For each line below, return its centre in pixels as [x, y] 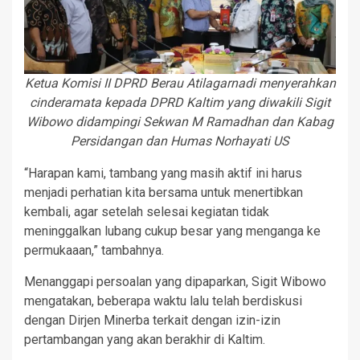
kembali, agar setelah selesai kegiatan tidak [147, 211]
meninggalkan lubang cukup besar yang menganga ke [172, 231]
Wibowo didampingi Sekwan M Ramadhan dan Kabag [180, 121]
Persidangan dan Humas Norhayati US [180, 141]
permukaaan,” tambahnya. [94, 250]
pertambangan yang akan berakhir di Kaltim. [145, 339]
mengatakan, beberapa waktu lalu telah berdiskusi [163, 301]
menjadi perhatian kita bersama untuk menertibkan [164, 192]
